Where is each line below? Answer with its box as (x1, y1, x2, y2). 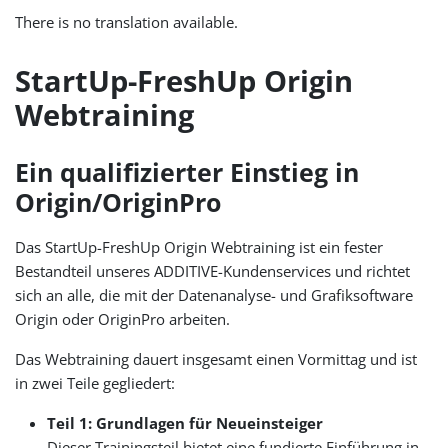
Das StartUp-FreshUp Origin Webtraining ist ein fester (15, 236, 384, 257)
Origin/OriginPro (15, 184, 222, 219)
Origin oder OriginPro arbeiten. (15, 308, 231, 329)
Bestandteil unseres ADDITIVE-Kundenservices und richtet (15, 260, 411, 281)
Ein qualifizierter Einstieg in (15, 154, 360, 189)
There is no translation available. (15, 12, 239, 33)
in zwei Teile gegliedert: (15, 372, 176, 393)
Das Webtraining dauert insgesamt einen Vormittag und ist (15, 348, 418, 369)
